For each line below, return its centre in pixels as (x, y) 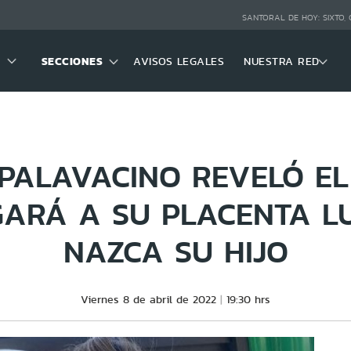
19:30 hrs (248, 299)
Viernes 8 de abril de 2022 (148, 299)
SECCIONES (72, 61)
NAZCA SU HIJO (175, 251)
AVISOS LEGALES (179, 61)
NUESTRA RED (282, 61)
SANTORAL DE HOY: (282, 18)
